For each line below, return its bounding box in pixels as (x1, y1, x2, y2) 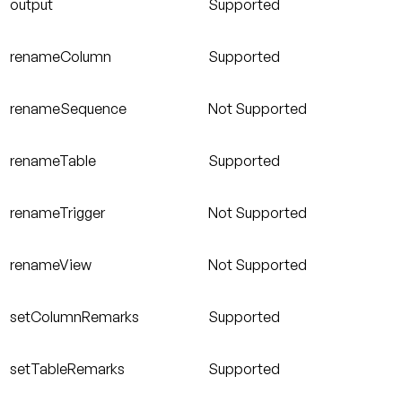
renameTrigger (10, 204, 105, 223)
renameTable (10, 152, 96, 170)
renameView (10, 256, 92, 275)
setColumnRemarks (10, 308, 139, 327)
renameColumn (10, 48, 111, 66)
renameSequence (10, 100, 127, 118)
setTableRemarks (10, 360, 125, 379)
